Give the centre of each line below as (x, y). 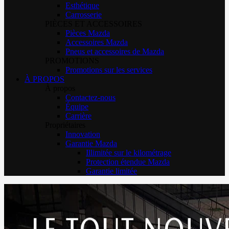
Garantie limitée (111, 171)
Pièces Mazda (88, 33)
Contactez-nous (90, 97)
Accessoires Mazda (97, 42)
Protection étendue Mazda (128, 162)
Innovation (83, 134)
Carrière (78, 116)
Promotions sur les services (109, 70)
